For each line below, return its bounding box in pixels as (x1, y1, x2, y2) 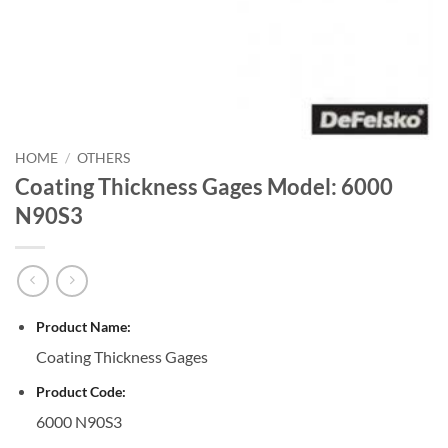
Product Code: (35, 383, 126, 401)
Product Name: (35, 318, 131, 336)
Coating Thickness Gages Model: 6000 (15, 173, 393, 201)
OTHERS (77, 149, 131, 166)
